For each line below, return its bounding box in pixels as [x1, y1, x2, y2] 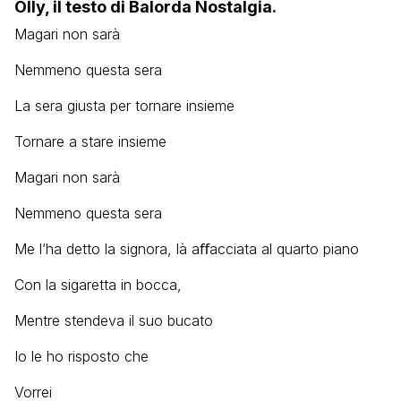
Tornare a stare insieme [14, 132, 166, 150]
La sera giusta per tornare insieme [14, 97, 235, 115]
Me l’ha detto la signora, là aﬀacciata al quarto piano [14, 240, 359, 258]
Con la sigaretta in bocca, [14, 276, 182, 294]
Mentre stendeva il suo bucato [14, 311, 213, 329]
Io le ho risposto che [14, 347, 149, 365]
